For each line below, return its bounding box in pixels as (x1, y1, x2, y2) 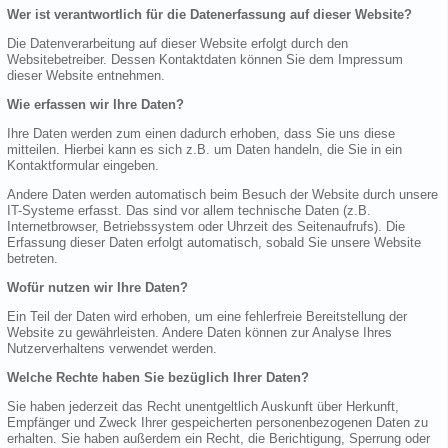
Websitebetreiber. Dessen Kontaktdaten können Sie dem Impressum (7, 51, 403, 67)
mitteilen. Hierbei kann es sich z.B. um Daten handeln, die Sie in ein (7, 141, 402, 157)
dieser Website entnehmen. (7, 67, 165, 83)
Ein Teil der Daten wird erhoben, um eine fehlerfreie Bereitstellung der (7, 308, 407, 324)
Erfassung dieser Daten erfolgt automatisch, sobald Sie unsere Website (7, 234, 421, 250)
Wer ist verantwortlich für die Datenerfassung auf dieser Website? (7, 6, 412, 22)
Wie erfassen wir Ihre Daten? (7, 96, 184, 112)
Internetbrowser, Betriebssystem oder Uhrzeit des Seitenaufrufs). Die (7, 218, 405, 234)
